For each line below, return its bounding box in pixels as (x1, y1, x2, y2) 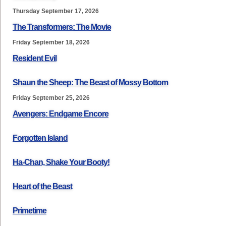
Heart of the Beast (13, 182, 72, 191)
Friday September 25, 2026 (13, 94, 90, 101)
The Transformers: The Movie (13, 23, 111, 31)
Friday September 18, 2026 (13, 39, 90, 46)
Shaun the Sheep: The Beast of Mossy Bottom (13, 78, 168, 87)
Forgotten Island (13, 134, 68, 142)
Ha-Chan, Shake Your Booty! (13, 158, 109, 166)
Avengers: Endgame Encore (13, 109, 108, 118)
